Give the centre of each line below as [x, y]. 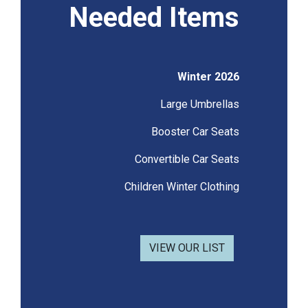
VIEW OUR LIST [187, 248]
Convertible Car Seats [187, 159]
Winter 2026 [208, 77]
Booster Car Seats [195, 132]
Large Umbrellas [200, 104]
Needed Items [154, 18]
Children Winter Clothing [182, 187]
